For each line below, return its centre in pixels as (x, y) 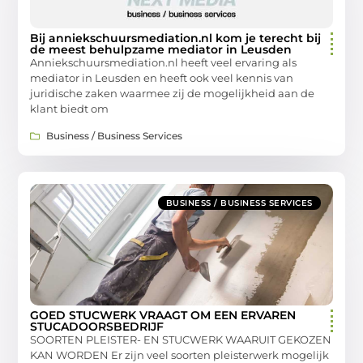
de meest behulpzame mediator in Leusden (161, 50)
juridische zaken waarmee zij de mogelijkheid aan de (173, 94)
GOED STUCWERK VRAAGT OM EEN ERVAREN (163, 315)
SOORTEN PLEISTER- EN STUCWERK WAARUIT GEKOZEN (181, 339)
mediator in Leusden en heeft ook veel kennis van (162, 78)
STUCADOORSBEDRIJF (97, 326)
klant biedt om (70, 109)
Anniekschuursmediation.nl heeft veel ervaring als (164, 63)
